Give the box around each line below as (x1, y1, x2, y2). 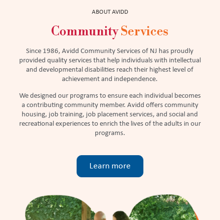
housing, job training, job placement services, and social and (22, 110, 198, 118)
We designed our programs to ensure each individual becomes (19, 92, 201, 100)
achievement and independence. (62, 75, 158, 83)
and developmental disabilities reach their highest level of (26, 66, 194, 74)
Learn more (89, 161, 131, 171)
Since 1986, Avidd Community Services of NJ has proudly (26, 47, 194, 55)
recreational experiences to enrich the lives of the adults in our (19, 120, 201, 128)
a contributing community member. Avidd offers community (21, 101, 198, 109)
